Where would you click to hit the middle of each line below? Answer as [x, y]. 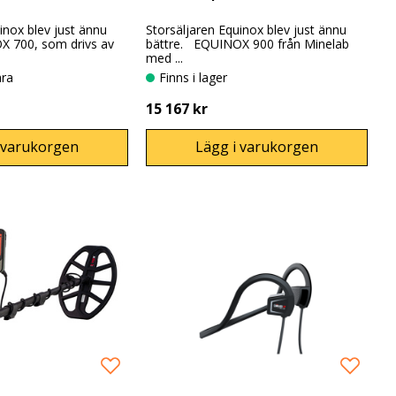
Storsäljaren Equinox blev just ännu [247, 30]
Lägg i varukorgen [257, 147]
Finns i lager [197, 78]
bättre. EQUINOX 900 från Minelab [248, 44]
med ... [165, 58]
